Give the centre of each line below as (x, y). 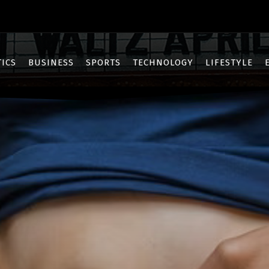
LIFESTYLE (229, 62)
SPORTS (103, 62)
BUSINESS (51, 62)
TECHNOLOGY (163, 62)
